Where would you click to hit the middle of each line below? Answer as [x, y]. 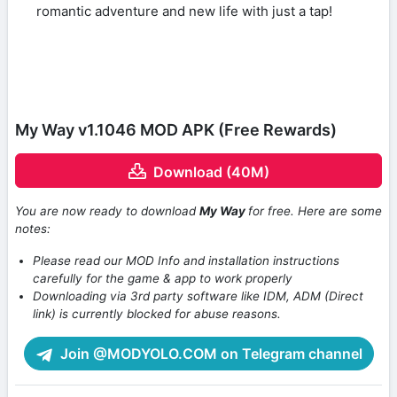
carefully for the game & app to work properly [163, 279]
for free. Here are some [315, 211]
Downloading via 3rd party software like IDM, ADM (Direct [198, 296]
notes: [33, 229]
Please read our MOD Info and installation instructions [186, 261]
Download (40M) [211, 171]
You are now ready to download [107, 211]
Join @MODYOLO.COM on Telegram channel [209, 354]
